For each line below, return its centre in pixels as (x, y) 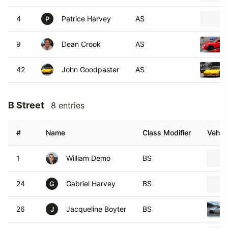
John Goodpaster (90, 69)
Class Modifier (167, 133)
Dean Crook (81, 44)
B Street (26, 105)
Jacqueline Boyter (96, 209)
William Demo (88, 158)
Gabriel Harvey (91, 183)
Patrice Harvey (86, 19)
